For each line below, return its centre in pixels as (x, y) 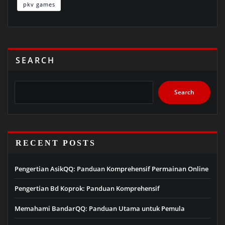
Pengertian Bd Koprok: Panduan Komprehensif (87, 189)
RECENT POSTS (56, 143)
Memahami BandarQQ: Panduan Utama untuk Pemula (100, 208)
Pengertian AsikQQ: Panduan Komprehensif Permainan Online (111, 169)
